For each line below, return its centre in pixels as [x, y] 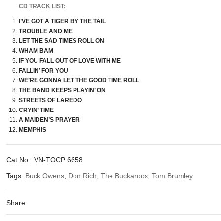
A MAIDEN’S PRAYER [50, 120]
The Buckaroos [125, 176]
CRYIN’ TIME [37, 110]
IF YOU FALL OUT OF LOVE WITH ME [70, 61]
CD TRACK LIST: [42, 6]
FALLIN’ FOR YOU [44, 71]
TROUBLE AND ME [46, 31]
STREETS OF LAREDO [51, 100]
